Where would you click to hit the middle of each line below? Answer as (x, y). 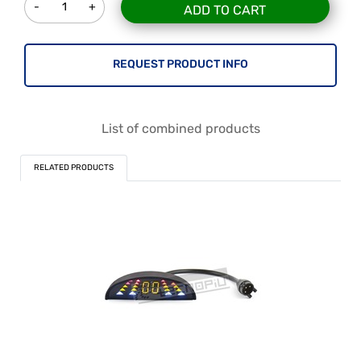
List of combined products (180, 128)
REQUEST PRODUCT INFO (180, 64)
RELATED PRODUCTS (74, 167)
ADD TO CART (225, 10)
